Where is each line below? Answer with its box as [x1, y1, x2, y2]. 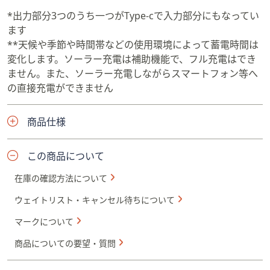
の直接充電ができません [7, 81, 113, 95]
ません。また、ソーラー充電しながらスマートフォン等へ [7, 67, 258, 80]
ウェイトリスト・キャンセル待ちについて [14, 194, 175, 206]
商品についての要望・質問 [14, 237, 116, 249]
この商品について [27, 149, 104, 163]
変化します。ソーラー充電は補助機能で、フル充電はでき [7, 52, 256, 66]
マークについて [14, 216, 74, 227]
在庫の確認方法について [14, 172, 107, 184]
